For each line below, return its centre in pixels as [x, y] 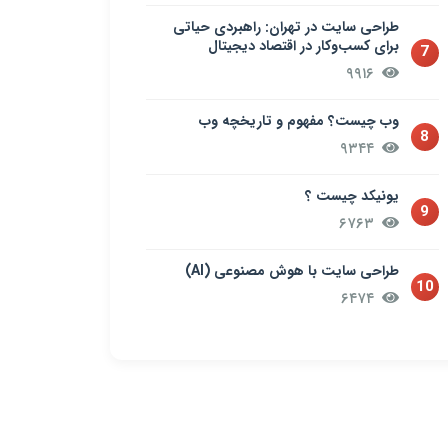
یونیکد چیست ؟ [351, 196]
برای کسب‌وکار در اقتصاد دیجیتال [303, 46]
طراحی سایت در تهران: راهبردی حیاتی [285, 27]
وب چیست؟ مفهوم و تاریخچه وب [298, 121]
